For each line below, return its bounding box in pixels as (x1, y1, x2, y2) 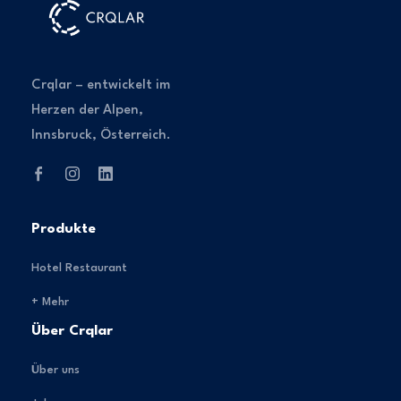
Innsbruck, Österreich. (31, 128, 171, 142)
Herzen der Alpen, (31, 103, 143, 117)
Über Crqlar (31, 323, 113, 338)
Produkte (31, 221, 96, 236)
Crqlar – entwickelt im (31, 78, 170, 92)
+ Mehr (31, 295, 69, 308)
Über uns (31, 363, 80, 376)
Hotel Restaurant (31, 261, 127, 274)
